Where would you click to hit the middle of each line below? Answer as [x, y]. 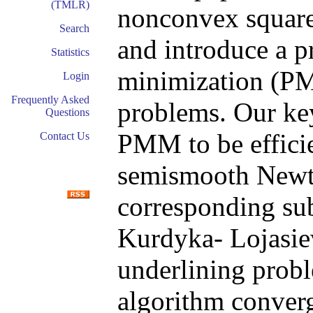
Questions [67, 112]
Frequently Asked [50, 100]
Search [74, 28]
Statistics [70, 52]
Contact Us [65, 136]
